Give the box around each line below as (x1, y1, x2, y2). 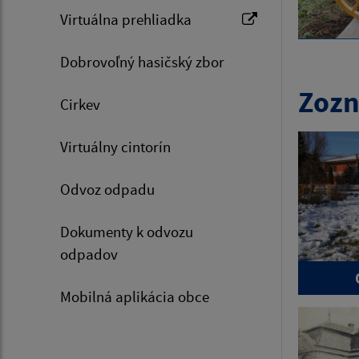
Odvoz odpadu (60, 179, 155, 200)
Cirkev (60, 95, 100, 115)
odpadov (60, 244, 118, 264)
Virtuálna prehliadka (60, 10, 192, 30)
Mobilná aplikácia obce (60, 287, 209, 307)
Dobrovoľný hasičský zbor (60, 52, 224, 72)
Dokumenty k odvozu (60, 222, 193, 242)
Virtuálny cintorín (60, 137, 171, 157)
